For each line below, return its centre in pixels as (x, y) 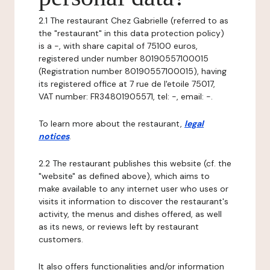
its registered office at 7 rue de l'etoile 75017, (127, 84)
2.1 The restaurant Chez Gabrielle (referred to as (133, 20)
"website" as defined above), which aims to (124, 176)
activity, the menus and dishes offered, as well (130, 214)
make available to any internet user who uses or (133, 189)
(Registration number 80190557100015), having (133, 71)
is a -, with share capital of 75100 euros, (118, 46)
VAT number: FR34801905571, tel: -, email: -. (126, 96)
